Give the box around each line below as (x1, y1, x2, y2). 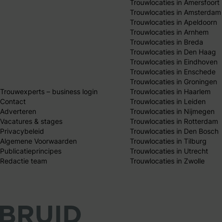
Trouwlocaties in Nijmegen (130, 106, 215, 116)
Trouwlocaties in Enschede (130, 66, 216, 76)
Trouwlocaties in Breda (130, 37, 204, 47)
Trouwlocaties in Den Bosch (130, 126, 219, 136)
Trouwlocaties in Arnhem (130, 27, 209, 37)
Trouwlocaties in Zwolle (130, 156, 205, 166)
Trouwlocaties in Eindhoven (130, 56, 218, 66)
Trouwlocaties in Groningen (130, 76, 218, 86)
